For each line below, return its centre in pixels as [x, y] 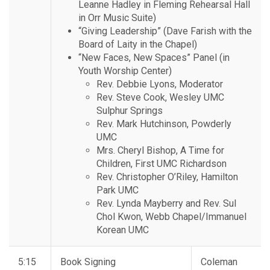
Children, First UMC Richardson [162, 164]
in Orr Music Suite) [117, 18]
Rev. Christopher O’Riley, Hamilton [167, 177]
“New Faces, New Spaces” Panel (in [154, 58]
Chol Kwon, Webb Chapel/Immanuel [171, 217]
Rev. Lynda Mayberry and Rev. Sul [166, 204]
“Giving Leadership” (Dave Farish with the [165, 31]
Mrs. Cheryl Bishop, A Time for [160, 151]
